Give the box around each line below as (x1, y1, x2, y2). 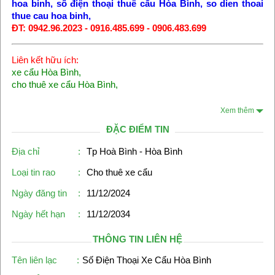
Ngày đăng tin (11, 187, 67, 198)
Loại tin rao (11, 166, 55, 177)
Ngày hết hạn (11, 208, 65, 219)
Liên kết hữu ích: (11, 54, 79, 65)
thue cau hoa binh (11, 10, 88, 21)
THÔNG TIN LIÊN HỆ (93, 234, 182, 245)
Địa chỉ (11, 145, 39, 157)
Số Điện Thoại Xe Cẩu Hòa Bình (82, 254, 211, 265)
